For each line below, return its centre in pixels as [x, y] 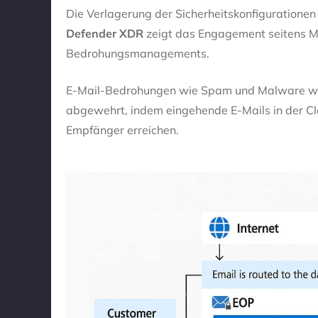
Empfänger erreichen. [122, 130]
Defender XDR [105, 34]
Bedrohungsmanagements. [138, 54]
